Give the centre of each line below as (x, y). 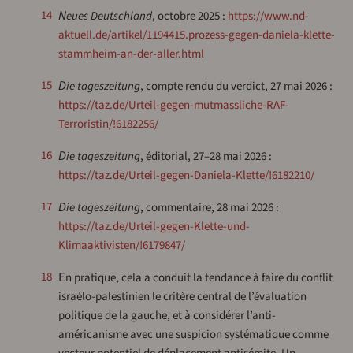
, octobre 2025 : (190, 17)
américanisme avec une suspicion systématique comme (193, 335)
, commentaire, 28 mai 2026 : (209, 208)
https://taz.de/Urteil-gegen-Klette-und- (154, 227)
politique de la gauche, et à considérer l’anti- (167, 316)
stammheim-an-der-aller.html (131, 54)
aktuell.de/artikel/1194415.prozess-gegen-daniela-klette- (196, 35)
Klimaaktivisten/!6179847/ (121, 246)
